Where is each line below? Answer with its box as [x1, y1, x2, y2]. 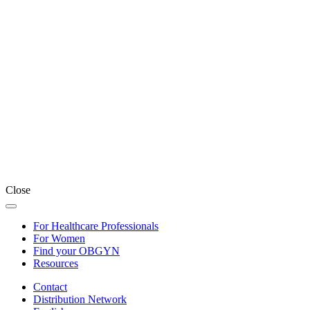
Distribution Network [33, 293, 127, 305]
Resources [33, 257, 78, 269]
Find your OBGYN [33, 245, 120, 257]
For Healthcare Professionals [33, 220, 158, 232]
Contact [33, 281, 67, 293]
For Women [33, 232, 85, 244]
